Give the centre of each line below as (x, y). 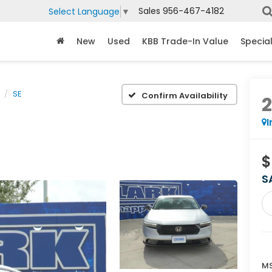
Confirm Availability (185, 95)
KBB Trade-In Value (185, 41)
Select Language (84, 11)
